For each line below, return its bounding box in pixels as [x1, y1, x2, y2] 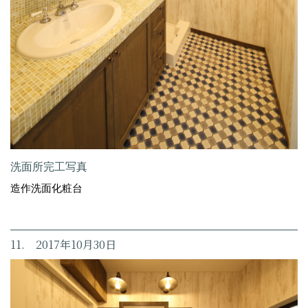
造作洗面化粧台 [10, 182, 82, 195]
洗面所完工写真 [10, 161, 87, 173]
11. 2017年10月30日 [10, 236, 116, 253]
